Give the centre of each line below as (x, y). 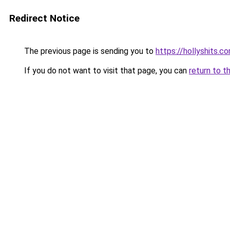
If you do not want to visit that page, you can (106, 71)
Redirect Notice (44, 18)
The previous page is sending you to (89, 51)
